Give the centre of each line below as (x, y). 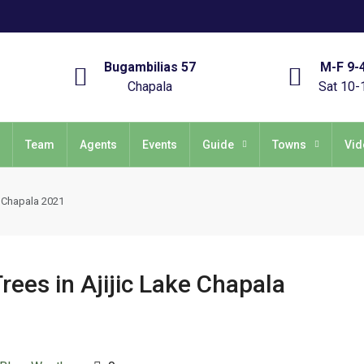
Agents (98, 145)
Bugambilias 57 (150, 67)
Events (160, 145)
